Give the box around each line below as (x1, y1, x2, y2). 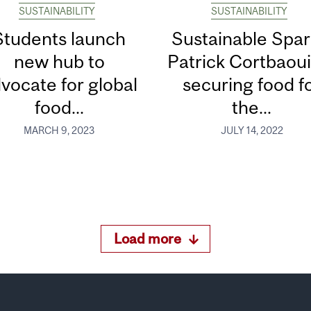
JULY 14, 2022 (220, 124, 283, 136)
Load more (114, 230, 182, 246)
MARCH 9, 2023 (24, 124, 95, 136)
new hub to (13, 51, 105, 73)
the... (232, 96, 272, 119)
